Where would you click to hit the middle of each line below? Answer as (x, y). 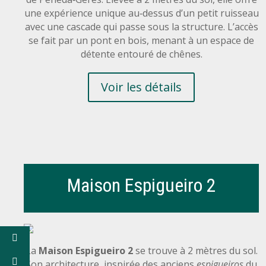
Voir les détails (142, 87)
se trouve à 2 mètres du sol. (196, 251)
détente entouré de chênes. (141, 54)
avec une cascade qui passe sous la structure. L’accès (141, 26)
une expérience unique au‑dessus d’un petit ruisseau (141, 13)
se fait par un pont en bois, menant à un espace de (142, 40)
